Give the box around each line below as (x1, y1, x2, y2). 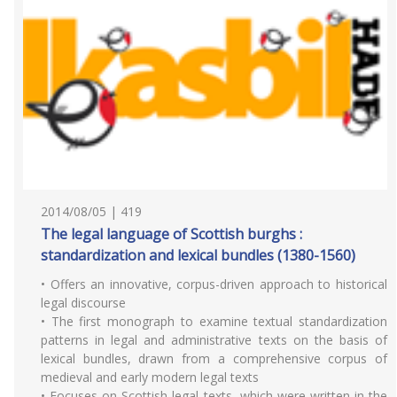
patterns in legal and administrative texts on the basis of (41, 331, 387, 348)
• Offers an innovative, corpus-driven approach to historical (41, 276, 387, 292)
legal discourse (41, 294, 126, 311)
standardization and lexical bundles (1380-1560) (41, 245, 355, 265)
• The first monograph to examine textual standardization (41, 313, 387, 330)
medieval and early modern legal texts (41, 369, 259, 385)
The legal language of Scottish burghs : (41, 224, 302, 244)
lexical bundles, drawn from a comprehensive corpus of (41, 350, 387, 367)
